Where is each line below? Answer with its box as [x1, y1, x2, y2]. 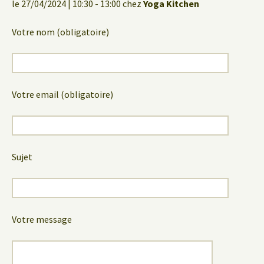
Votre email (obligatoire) [12, 88, 113, 100]
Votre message [12, 213, 72, 225]
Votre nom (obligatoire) [12, 26, 109, 38]
